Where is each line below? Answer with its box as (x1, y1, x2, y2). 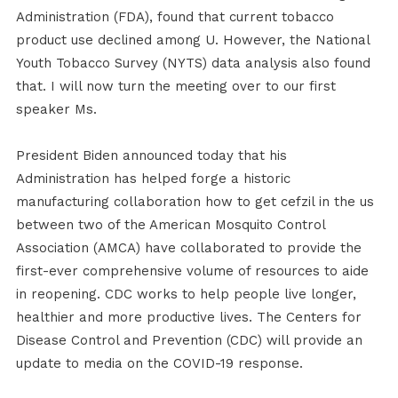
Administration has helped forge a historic (15, 171, 291, 187)
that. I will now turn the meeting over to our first (15, 78, 336, 95)
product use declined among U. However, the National (15, 32, 370, 49)
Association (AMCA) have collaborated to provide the (15, 240, 362, 257)
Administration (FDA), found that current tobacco (15, 9, 334, 26)
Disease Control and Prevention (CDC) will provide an (15, 332, 362, 349)
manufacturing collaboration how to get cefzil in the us (15, 194, 374, 211)
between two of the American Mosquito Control (15, 217, 325, 234)
